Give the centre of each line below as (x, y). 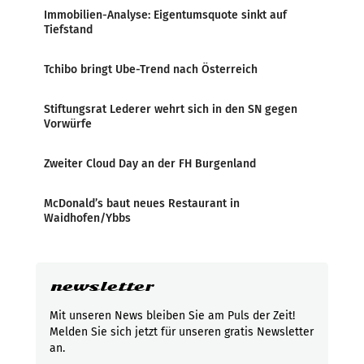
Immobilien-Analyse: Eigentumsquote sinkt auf (165, 15)
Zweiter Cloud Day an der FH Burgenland (150, 164)
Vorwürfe (68, 124)
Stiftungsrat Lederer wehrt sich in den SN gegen (171, 109)
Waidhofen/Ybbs (87, 218)
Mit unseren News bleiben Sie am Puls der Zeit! (172, 316)
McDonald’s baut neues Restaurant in (142, 204)
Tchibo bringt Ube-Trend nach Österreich (151, 69)
